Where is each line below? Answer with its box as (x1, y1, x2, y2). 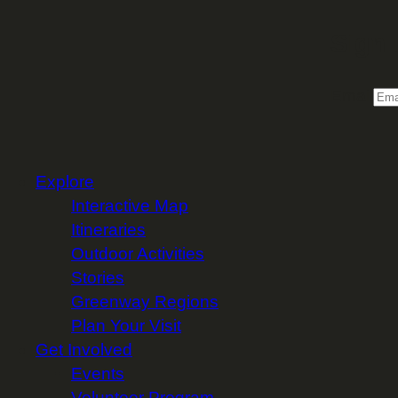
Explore (36, 171, 94, 191)
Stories (71, 267, 124, 287)
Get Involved (36, 339, 132, 359)
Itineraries (71, 219, 146, 239)
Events (71, 363, 124, 383)
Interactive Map (71, 195, 188, 215)
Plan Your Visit (71, 315, 181, 335)
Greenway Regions (71, 291, 219, 311)
